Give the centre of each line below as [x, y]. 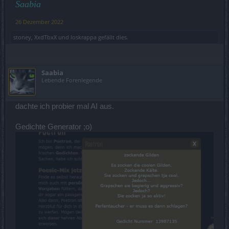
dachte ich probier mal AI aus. [65, 106]
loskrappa [84, 37]
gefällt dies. [112, 37]
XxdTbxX [45, 37]
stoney [22, 37]
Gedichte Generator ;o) [54, 127]
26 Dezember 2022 [39, 21]
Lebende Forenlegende [72, 80]
